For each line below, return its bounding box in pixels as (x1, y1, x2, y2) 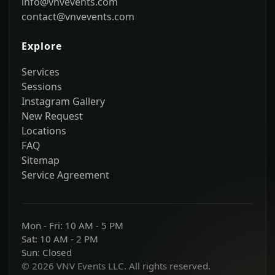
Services (21, 64, 60, 79)
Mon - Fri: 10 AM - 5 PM (21, 219, 123, 231)
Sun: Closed (21, 246, 72, 258)
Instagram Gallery (21, 94, 105, 108)
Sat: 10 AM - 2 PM (21, 232, 98, 245)
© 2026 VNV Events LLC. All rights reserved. (21, 259, 211, 272)
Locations (21, 123, 66, 137)
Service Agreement (21, 168, 109, 182)
